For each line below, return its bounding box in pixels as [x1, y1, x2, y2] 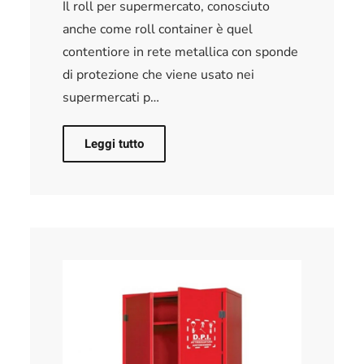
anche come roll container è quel [63, 20, 253, 39]
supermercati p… [63, 89, 160, 107]
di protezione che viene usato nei [63, 66, 255, 84]
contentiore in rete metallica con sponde [63, 43, 299, 62]
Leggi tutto [84, 135, 145, 154]
